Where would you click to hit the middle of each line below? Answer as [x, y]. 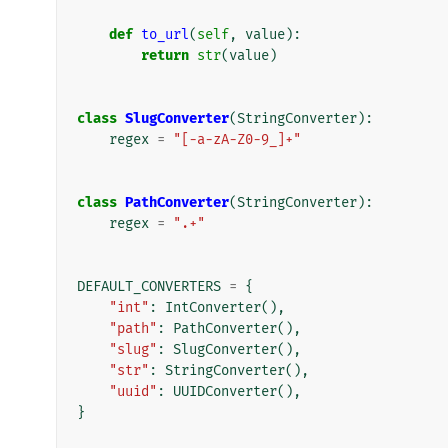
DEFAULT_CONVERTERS [149, 286]
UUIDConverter [225, 391]
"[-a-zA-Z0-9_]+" [237, 139]
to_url [165, 34]
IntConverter [213, 307]
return [165, 55]
